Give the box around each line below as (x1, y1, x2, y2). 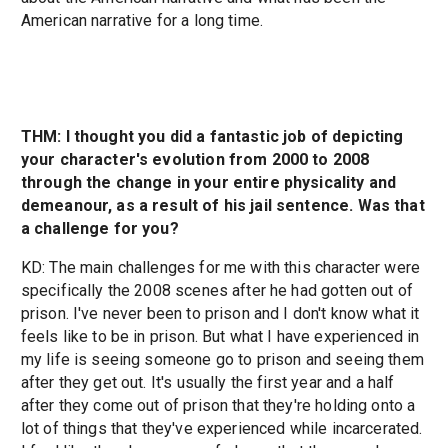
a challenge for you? (20, 219, 179, 239)
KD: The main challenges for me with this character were (20, 258, 421, 278)
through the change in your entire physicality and (20, 173, 397, 193)
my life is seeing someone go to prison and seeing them (20, 350, 424, 370)
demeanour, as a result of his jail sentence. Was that (20, 196, 425, 216)
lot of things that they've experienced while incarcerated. (20, 419, 423, 439)
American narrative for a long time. (20, 11, 264, 31)
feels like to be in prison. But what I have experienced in (20, 327, 420, 347)
